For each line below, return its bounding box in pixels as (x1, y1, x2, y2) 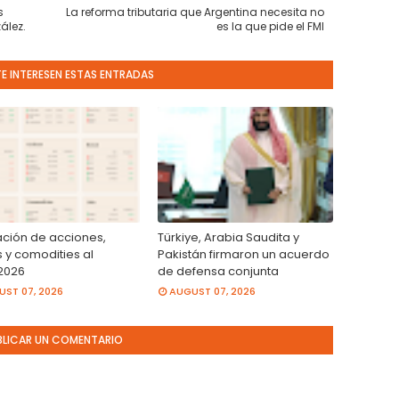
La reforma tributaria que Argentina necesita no (66, 4, 324, 20)
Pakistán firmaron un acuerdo (158, 246, 330, 263)
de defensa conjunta (158, 263, 280, 280)
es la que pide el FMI (216, 19, 324, 34)
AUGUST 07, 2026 (169, 284, 256, 298)
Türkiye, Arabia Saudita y (158, 229, 300, 246)
